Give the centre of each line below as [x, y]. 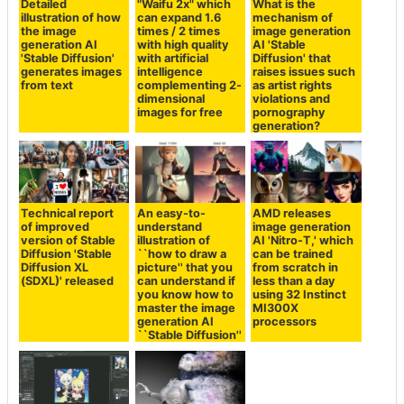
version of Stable [69, 241]
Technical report [68, 214]
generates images [72, 71]
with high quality [183, 44]
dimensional [170, 98]
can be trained [293, 254]
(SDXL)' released [68, 281]
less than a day [294, 281]
